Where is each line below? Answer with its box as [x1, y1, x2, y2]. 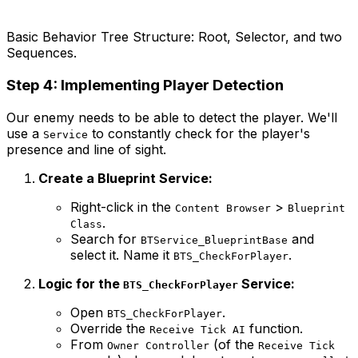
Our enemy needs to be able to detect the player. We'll [6, 109, 337, 125]
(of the [209, 336, 258, 352]
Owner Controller [107, 339, 209, 352]
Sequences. [6, 45, 77, 62]
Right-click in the [70, 198, 175, 215]
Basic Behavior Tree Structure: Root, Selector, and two [6, 29, 342, 46]
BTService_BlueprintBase [141, 233, 288, 246]
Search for [70, 230, 141, 247]
